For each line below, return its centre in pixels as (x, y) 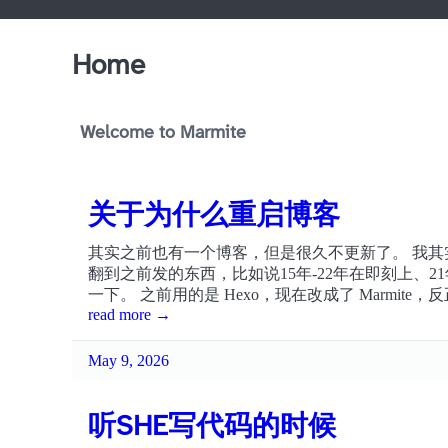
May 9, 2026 (128, 360)
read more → (129, 314)
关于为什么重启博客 (214, 216)
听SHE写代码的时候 (212, 428)
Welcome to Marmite (163, 133)
